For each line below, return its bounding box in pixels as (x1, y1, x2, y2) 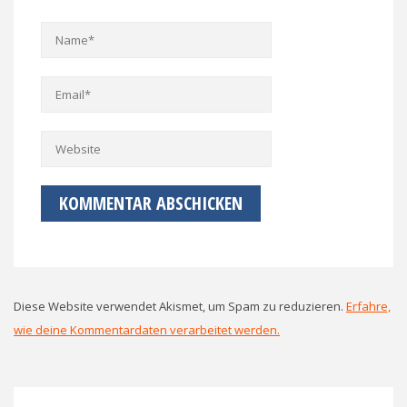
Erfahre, (346, 297, 391, 314)
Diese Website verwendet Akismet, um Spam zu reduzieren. (14, 297, 346, 314)
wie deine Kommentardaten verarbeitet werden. (14, 321, 280, 338)
